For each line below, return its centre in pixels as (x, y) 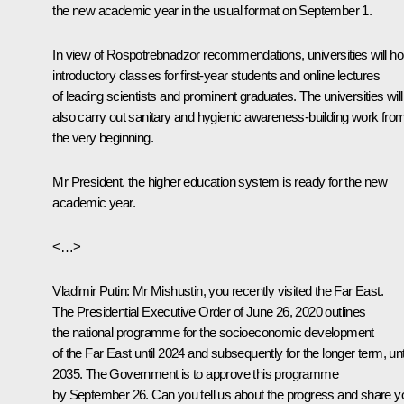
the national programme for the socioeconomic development (213, 332)
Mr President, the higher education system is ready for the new (220, 181)
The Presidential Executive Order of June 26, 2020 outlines (209, 311)
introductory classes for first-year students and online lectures (216, 75)
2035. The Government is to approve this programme (195, 373)
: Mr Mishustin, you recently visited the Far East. (255, 290)
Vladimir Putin (89, 290)
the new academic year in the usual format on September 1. (212, 10)
